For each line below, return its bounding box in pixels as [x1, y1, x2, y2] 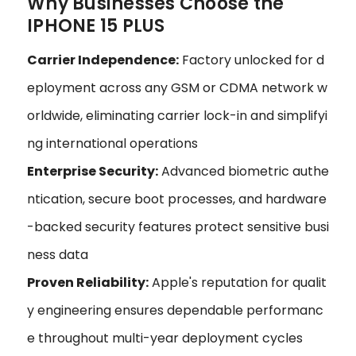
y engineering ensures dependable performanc [27, 300, 323, 319]
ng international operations [27, 133, 198, 153]
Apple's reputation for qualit [149, 273, 327, 292]
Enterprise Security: [27, 161, 158, 180]
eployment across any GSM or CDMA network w [27, 78, 327, 97]
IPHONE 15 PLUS [27, 13, 165, 38]
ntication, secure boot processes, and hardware [27, 189, 327, 208]
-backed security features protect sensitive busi [27, 217, 329, 236]
